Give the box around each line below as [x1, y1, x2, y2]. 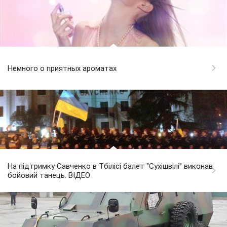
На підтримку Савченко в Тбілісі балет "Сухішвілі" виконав [8, 162, 213, 171]
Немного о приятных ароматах [8, 64, 117, 73]
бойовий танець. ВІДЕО [8, 171, 90, 180]
